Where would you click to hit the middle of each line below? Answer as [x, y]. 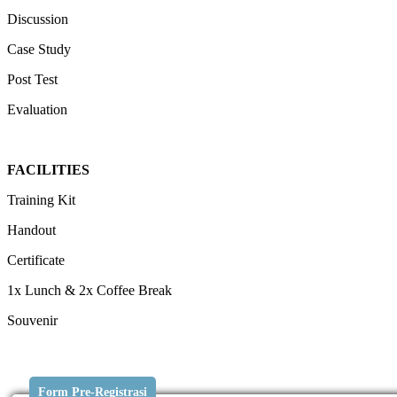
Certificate [36, 260]
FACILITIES [48, 169]
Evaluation [37, 109]
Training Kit [41, 199]
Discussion [38, 19]
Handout [31, 230]
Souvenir [32, 320]
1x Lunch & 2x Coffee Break [90, 290]
